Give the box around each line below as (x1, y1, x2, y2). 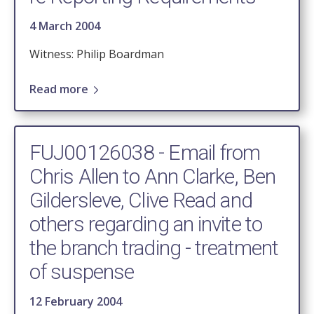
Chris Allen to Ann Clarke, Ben (29, 164, 276, 189)
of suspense (29, 259, 135, 285)
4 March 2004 (29, 18, 100, 34)
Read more (29, 81, 88, 97)
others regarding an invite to (29, 212, 262, 237)
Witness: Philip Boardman (29, 46, 164, 62)
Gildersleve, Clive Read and (29, 188, 252, 213)
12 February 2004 (29, 294, 122, 310)
